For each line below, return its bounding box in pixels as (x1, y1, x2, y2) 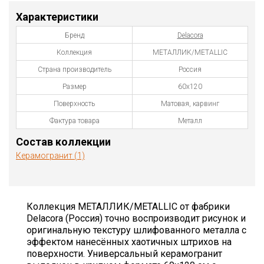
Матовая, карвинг (161, 99, 219, 108)
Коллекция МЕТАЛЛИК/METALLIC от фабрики (27, 200, 230, 212)
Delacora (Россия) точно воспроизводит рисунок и (27, 212, 246, 224)
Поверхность (54, 99, 95, 108)
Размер (62, 82, 87, 91)
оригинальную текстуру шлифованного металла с (27, 224, 246, 236)
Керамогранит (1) (16, 150, 85, 160)
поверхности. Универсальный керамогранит (27, 247, 222, 259)
